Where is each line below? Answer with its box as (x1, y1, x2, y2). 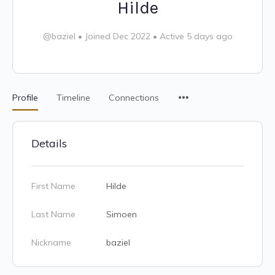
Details (31, 136, 67, 150)
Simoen (106, 209, 137, 220)
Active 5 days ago (157, 31, 233, 42)
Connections (109, 92, 159, 103)
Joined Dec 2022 (82, 31, 153, 42)
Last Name (31, 209, 76, 220)
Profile (12, 92, 38, 103)
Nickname (31, 237, 71, 248)
